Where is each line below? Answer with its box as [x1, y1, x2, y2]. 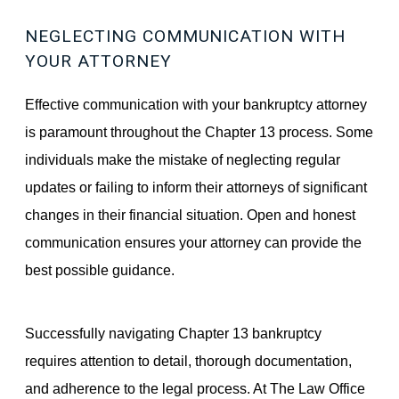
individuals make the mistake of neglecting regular [25, 151, 341, 168]
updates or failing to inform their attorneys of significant [25, 179, 368, 196]
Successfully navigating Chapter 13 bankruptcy [25, 324, 322, 341]
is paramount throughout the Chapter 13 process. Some [25, 124, 374, 141]
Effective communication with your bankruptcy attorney [25, 96, 368, 113]
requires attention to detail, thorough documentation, [25, 352, 353, 369]
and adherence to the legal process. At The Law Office [25, 379, 366, 396]
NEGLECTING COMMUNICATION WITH [25, 25, 346, 46]
